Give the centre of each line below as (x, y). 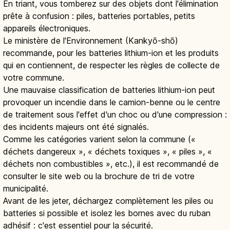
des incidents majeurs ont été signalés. (76, 127)
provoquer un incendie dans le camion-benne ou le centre (112, 102)
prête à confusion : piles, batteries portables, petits (99, 16)
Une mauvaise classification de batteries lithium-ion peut (109, 90)
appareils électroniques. (47, 28)
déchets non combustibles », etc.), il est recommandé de (111, 164)
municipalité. (26, 188)
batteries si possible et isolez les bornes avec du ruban (107, 213)
